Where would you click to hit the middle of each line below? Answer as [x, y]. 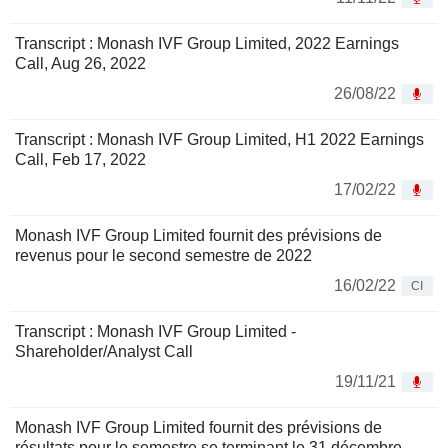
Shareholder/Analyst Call [104, 352]
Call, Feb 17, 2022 [80, 160]
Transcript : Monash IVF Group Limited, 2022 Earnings [207, 44]
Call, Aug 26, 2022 [80, 64]
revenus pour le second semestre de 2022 [163, 256]
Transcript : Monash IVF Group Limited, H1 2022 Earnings [219, 140]
